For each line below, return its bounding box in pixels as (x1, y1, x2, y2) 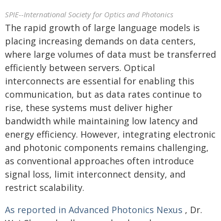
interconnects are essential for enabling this (5, 75, 194, 87)
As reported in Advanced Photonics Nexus (5, 204, 183, 216)
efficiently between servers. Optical (5, 62, 155, 74)
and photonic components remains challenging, (5, 142, 209, 153)
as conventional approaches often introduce (5, 155, 194, 167)
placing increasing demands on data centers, (5, 35, 196, 47)
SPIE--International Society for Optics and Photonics (5, 9, 173, 19)
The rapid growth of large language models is (5, 22, 200, 34)
